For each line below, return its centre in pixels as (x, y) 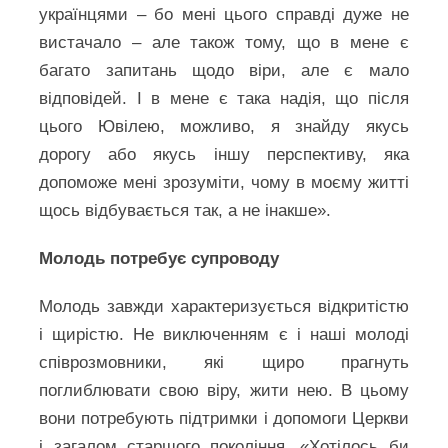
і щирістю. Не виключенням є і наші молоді (224, 334)
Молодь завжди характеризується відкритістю (224, 306)
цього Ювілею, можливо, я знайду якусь (224, 126)
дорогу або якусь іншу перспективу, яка (224, 154)
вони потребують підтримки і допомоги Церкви (224, 418)
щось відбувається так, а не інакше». (185, 210)
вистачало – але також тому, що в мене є (224, 42)
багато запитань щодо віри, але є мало (224, 70)
